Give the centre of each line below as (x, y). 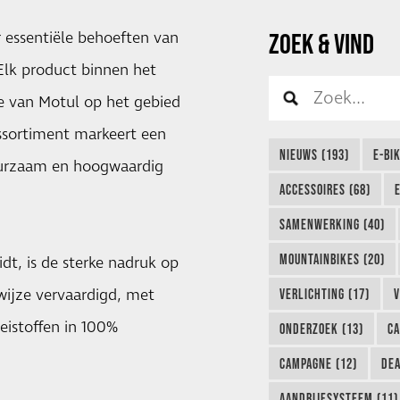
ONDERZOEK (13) (321, 329)
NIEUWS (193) (314, 155)
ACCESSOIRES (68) (325, 190)
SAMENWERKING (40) (332, 225)
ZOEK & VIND (323, 43)
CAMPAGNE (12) (318, 364)
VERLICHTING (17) (324, 294)
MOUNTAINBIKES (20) (332, 259)
